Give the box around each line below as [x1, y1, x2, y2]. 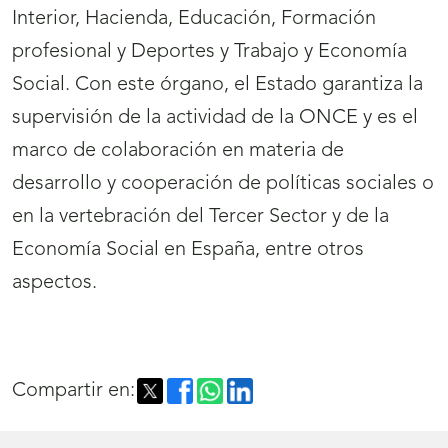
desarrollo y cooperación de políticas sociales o [12, 174, 434, 195]
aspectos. [12, 273, 102, 294]
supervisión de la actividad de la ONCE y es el [12, 108, 418, 129]
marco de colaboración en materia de [12, 141, 344, 162]
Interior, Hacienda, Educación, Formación [12, 9, 376, 30]
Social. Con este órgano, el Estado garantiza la [12, 75, 423, 96]
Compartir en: [12, 381, 135, 402]
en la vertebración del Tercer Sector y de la [12, 207, 389, 228]
